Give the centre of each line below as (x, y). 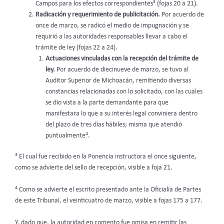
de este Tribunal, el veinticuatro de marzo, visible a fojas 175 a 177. (109, 201)
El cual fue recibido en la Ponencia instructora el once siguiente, (107, 157)
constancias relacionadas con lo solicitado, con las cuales (124, 91)
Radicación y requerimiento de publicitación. (98, 14)
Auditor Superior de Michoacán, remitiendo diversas (118, 80)
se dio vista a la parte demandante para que (107, 102)
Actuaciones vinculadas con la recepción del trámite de (122, 58)
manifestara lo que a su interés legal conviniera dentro (122, 113)
